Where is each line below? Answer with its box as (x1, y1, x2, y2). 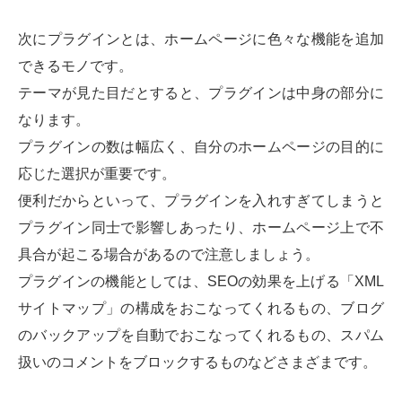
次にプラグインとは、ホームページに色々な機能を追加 (18, 31, 384, 48)
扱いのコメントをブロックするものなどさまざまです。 (18, 354, 377, 371)
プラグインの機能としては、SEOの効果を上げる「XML (18, 274, 384, 290)
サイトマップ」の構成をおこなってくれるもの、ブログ (18, 301, 384, 317)
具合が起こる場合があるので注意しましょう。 (18, 247, 319, 263)
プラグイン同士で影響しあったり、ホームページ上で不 (18, 220, 384, 236)
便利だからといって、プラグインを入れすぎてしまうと (18, 193, 384, 209)
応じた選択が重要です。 (18, 166, 176, 182)
